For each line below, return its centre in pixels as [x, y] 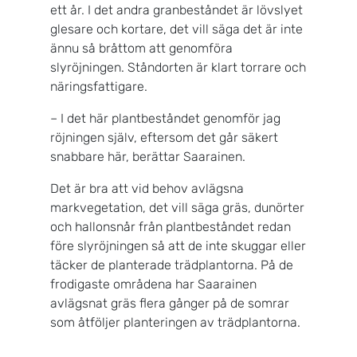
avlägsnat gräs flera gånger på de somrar [170, 303]
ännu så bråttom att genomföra [141, 48]
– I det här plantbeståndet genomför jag [165, 118]
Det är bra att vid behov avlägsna [147, 188]
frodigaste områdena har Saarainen [153, 284]
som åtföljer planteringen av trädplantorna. [178, 322]
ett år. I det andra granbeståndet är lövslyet [177, 10]
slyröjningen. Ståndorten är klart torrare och [178, 67]
